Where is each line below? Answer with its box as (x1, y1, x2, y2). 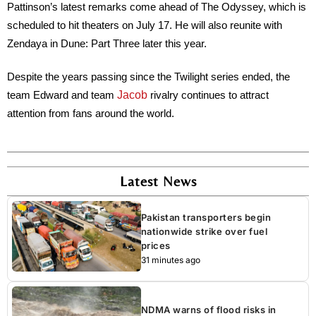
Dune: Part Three (61, 38, 140, 50)
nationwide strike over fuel (140, 225, 268, 237)
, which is (263, 1, 306, 13)
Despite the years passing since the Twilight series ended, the (7, 71, 290, 83)
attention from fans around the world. (7, 108, 174, 120)
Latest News (119, 173, 197, 190)
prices (140, 239, 171, 251)
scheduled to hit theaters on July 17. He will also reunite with (7, 20, 282, 32)
